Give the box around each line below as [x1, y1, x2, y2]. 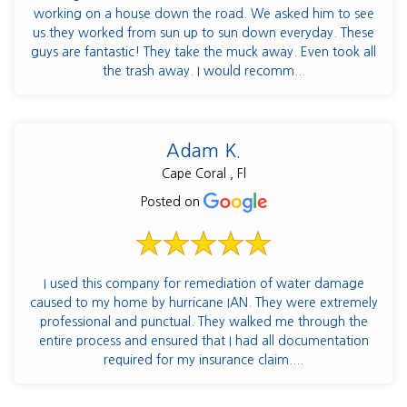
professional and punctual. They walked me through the [39, 315, 368, 329]
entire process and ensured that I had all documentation [38, 334, 369, 348]
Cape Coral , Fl [161, 166, 246, 180]
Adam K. [166, 141, 241, 160]
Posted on [140, 194, 203, 208]
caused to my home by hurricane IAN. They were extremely [29, 296, 378, 310]
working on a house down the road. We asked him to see [33, 6, 374, 20]
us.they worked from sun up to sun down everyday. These [33, 25, 374, 39]
